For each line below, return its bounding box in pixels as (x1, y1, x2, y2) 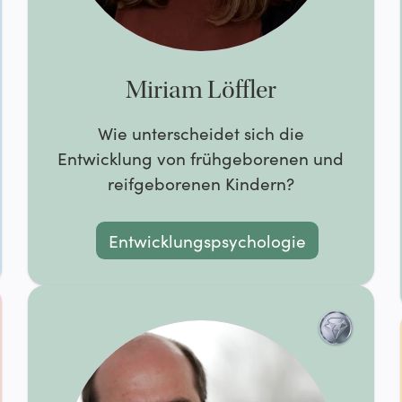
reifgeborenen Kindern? (107, 171, 294, 196)
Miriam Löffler (125, 76, 276, 104)
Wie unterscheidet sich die (97, 121, 304, 145)
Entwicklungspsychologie (109, 228, 307, 252)
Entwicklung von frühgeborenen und (57, 146, 345, 170)
